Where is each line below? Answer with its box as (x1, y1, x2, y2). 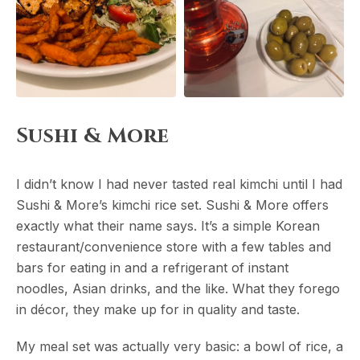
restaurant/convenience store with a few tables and (16, 239, 331, 256)
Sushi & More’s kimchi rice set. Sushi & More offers (16, 197, 329, 214)
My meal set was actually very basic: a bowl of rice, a (16, 338, 343, 355)
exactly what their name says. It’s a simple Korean (16, 218, 320, 235)
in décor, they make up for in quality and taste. (16, 301, 300, 318)
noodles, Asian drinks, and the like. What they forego (16, 280, 340, 297)
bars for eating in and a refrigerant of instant (16, 260, 288, 276)
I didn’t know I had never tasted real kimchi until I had (16, 176, 342, 193)
